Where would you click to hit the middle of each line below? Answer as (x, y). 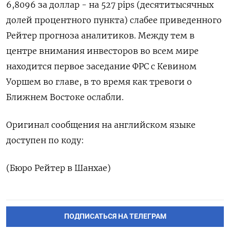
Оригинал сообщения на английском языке (101, 125)
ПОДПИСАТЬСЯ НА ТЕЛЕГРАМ (115, 217)
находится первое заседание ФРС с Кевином (101, 66)
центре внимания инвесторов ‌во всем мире (102, 51)
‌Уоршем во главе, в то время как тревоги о (99, 82)
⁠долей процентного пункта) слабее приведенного (114, 20)
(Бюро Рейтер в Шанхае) (59, 168)
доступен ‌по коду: (45, 140)
